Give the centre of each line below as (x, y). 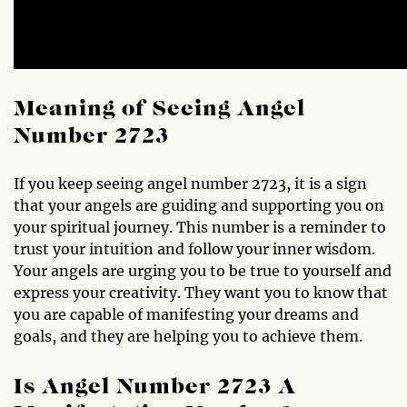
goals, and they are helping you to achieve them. (188, 336)
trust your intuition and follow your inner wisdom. (194, 248)
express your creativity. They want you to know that (201, 292)
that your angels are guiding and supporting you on (199, 205)
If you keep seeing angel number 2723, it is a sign (190, 183)
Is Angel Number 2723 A (155, 387)
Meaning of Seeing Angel (159, 109)
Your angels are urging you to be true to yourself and (203, 270)
